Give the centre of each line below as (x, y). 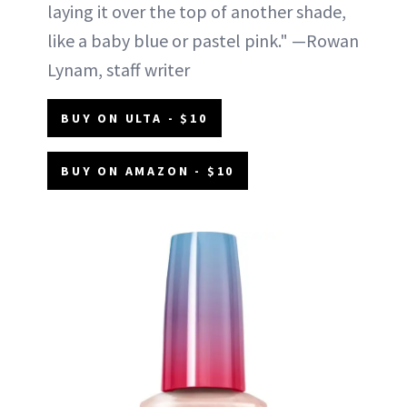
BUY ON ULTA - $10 (134, 118)
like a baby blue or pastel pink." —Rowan (203, 40)
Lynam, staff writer (119, 69)
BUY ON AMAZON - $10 (148, 170)
